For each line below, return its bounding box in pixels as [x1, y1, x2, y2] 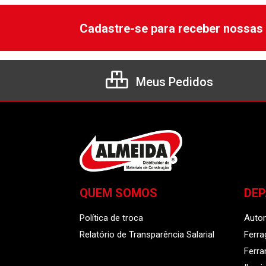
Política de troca [80, 213, 143, 223]
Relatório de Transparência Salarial [80, 229, 214, 240]
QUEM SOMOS [80, 186, 157, 200]
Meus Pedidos [133, 75, 213, 89]
